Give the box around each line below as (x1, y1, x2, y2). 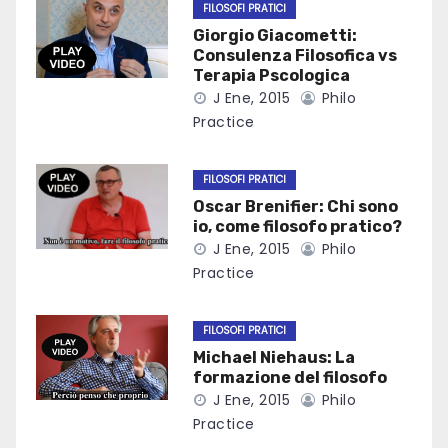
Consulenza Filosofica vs (192, 46, 397, 66)
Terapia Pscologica (192, 66, 350, 86)
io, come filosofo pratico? (192, 217, 402, 237)
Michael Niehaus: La (192, 348, 355, 368)
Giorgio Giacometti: (192, 26, 357, 46)
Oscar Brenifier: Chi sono (192, 197, 398, 217)
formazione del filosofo (192, 368, 387, 388)
